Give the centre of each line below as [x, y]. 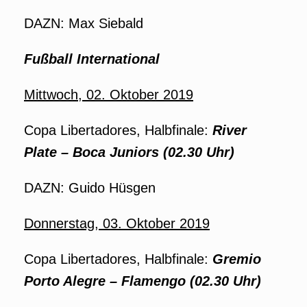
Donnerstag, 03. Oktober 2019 [117, 223]
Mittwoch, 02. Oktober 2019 [109, 95]
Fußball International [92, 59]
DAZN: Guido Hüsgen [90, 188]
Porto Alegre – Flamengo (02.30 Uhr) [143, 281]
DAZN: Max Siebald [84, 23]
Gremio [237, 259]
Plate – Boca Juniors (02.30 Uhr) [129, 152]
